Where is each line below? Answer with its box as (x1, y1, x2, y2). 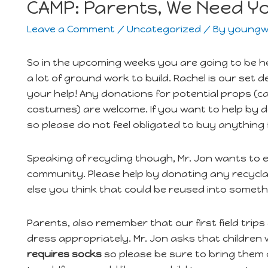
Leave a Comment (27, 23, 115, 35)
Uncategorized (127, 23, 201, 35)
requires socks (27, 248, 102, 260)
